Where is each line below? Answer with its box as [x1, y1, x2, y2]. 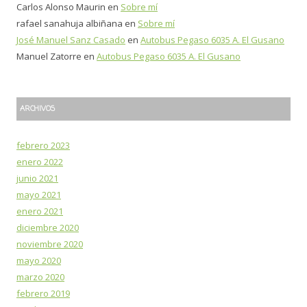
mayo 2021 [16, 188, 61, 201]
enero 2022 [16, 155, 63, 168]
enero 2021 [16, 204, 63, 217]
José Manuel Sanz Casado [16, 33, 125, 46]
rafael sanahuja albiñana [16, 16, 123, 29]
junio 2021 [16, 171, 58, 184]
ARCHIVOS [20, 103, 55, 114]
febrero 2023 [16, 138, 70, 151]
